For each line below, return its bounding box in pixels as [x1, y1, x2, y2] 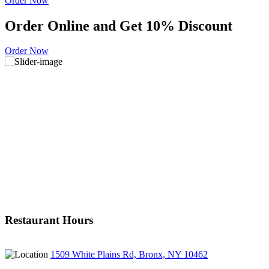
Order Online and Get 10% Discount [5, 17, 232, 34]
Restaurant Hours [5, 213, 93, 226]
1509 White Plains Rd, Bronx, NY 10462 [50, 249, 208, 259]
